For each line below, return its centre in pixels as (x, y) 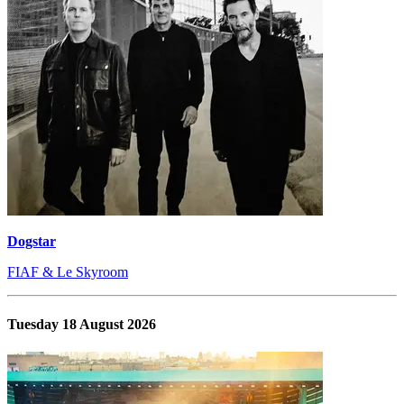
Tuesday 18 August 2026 (82, 324)
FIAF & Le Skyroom (68, 272)
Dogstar (32, 242)
